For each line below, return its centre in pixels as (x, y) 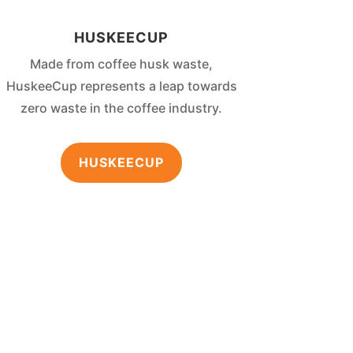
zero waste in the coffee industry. (122, 108)
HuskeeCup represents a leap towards (121, 86)
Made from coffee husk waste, (122, 64)
